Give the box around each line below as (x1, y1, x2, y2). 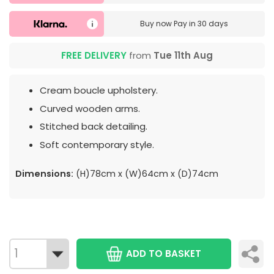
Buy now (140, 18, 174, 29)
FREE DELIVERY (61, 49, 127, 62)
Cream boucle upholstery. (40, 84, 158, 97)
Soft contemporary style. (40, 138, 154, 151)
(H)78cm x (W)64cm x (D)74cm (73, 167, 218, 180)
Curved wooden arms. (40, 102, 140, 115)
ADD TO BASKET (126, 246, 202, 260)
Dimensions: (15, 167, 73, 180)
